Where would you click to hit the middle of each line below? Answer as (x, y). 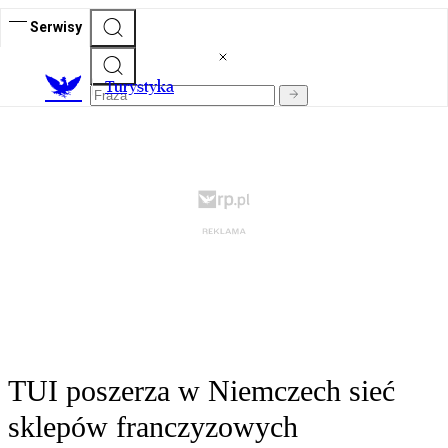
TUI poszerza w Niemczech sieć (201, 391)
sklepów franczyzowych (153, 427)
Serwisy (56, 26)
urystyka (144, 87)
